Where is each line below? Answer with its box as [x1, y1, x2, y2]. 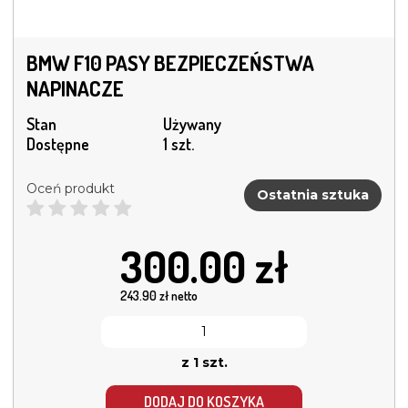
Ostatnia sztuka [257, 187, 369, 204]
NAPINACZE [26, 75, 124, 101]
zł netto [156, 287, 198, 303]
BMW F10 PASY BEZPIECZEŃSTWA [26, 49, 314, 76]
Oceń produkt [26, 179, 115, 197]
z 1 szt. [180, 353, 228, 371]
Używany [163, 113, 221, 134]
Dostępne [26, 133, 89, 154]
